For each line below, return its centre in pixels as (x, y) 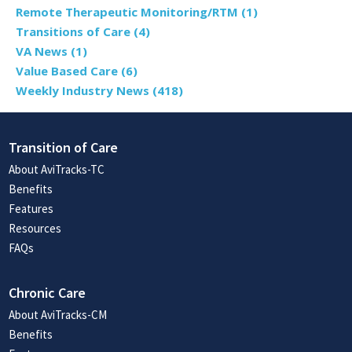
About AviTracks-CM (58, 315)
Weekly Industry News (84, 91)
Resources (35, 229)
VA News (43, 51)
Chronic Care (48, 293)
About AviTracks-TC (57, 170)
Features (31, 209)
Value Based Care (68, 71)
